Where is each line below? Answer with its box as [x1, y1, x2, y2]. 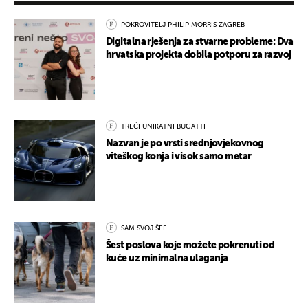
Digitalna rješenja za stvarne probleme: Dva [106, 37, 294, 47]
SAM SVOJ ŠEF [121, 225, 166, 232]
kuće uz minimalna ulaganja [106, 254, 228, 264]
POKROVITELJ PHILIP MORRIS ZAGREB [121, 21, 245, 29]
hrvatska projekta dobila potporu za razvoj [106, 50, 291, 60]
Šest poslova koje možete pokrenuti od [106, 241, 275, 251]
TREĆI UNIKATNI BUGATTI [121, 123, 206, 131]
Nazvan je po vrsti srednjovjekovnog [106, 139, 264, 149]
